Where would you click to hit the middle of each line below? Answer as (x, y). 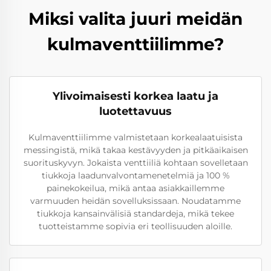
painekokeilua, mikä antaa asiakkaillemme (135, 188)
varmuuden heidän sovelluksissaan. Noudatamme (135, 201)
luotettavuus (135, 111)
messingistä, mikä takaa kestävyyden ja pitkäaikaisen (135, 150)
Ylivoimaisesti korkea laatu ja (135, 96)
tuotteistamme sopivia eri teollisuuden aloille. (135, 226)
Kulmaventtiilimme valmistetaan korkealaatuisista (135, 137)
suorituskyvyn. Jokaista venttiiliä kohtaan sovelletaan (135, 163)
